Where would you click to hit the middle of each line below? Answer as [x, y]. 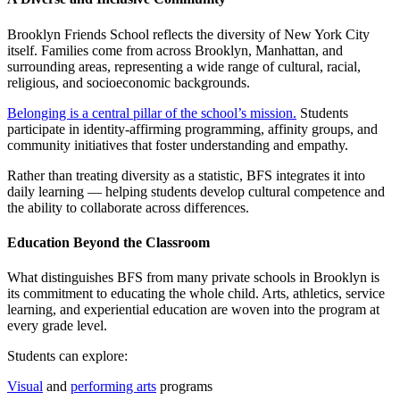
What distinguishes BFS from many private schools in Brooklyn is [193, 278]
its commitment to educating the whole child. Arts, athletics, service [196, 294]
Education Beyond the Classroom [108, 242]
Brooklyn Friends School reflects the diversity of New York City [188, 34]
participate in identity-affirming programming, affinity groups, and [192, 129]
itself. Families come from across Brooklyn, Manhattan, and [175, 50]
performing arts [113, 387]
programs [184, 387]
